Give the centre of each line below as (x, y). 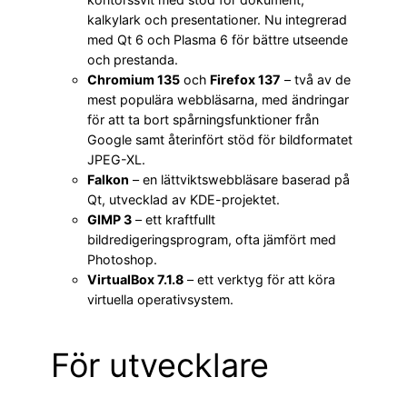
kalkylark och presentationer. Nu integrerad (217, 20)
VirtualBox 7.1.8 (135, 280)
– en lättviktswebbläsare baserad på (239, 180)
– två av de (316, 80)
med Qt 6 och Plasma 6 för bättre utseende (218, 40)
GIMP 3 (109, 220)
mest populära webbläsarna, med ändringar (218, 100)
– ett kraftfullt (174, 220)
